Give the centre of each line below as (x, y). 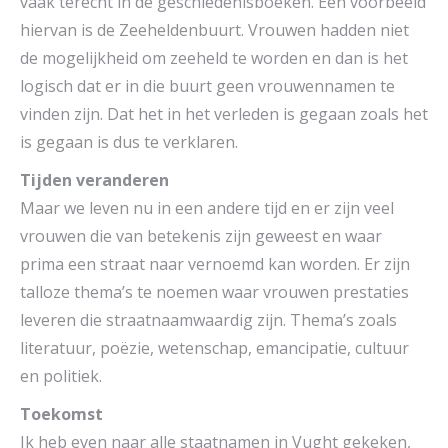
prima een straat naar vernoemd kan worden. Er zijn (215, 264)
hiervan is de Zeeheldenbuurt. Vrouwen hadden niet (214, 30)
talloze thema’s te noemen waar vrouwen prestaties (214, 292)
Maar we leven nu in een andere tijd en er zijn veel (207, 208)
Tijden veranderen (94, 180)
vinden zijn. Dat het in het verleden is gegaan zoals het (224, 114)
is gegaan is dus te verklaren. (129, 142)
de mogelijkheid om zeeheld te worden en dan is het (214, 58)
